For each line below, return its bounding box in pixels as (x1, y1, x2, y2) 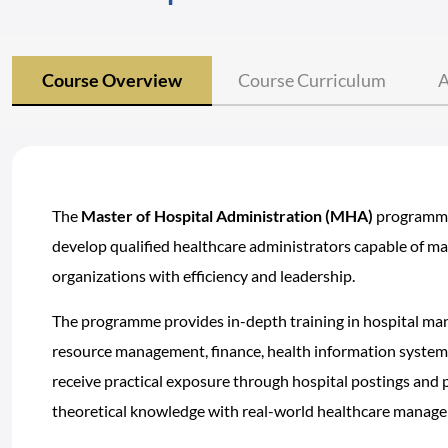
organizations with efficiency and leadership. (52, 266, 355, 285)
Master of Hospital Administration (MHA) (81, 206, 373, 225)
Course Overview (42, 69, 182, 91)
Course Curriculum (238, 69, 386, 91)
